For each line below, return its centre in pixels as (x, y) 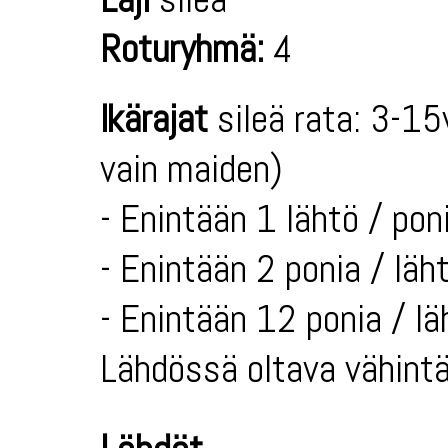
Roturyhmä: (182, 49)
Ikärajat (154, 119)
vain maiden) (191, 169)
